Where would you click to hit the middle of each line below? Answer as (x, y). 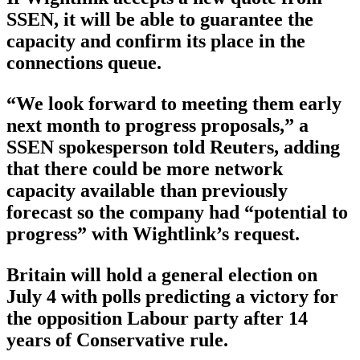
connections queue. (84, 63)
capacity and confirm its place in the (156, 41)
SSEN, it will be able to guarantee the (160, 20)
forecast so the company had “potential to (177, 213)
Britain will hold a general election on (162, 275)
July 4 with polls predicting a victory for (172, 297)
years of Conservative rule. (117, 340)
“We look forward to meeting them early (174, 104)
